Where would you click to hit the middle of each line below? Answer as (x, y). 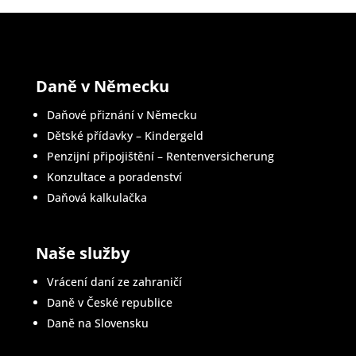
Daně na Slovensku (97, 323)
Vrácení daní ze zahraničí (114, 282)
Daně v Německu (102, 87)
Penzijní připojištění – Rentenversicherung (160, 157)
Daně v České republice (109, 303)
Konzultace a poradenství (114, 177)
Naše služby (82, 253)
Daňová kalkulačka (97, 198)
